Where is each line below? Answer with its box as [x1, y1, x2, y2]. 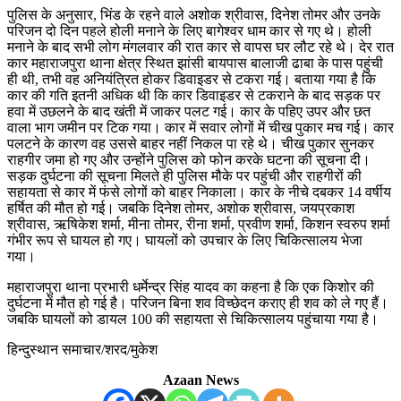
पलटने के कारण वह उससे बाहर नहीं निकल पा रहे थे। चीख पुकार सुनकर [7, 136, 374, 152]
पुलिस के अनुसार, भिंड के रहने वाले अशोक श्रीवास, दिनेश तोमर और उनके [7, 7, 380, 23]
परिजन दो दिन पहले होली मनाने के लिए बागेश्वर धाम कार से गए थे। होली [7, 23, 371, 39]
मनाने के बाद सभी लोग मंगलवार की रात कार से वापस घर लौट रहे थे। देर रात [7, 39, 394, 55]
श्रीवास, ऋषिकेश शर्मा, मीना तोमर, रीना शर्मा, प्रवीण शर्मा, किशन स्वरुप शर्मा [7, 217, 390, 233]
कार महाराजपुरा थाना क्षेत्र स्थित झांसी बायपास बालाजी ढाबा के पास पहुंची [7, 55, 383, 72]
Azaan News [162, 372, 239, 388]
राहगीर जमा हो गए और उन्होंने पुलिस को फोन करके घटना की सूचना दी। [7, 152, 371, 168]
